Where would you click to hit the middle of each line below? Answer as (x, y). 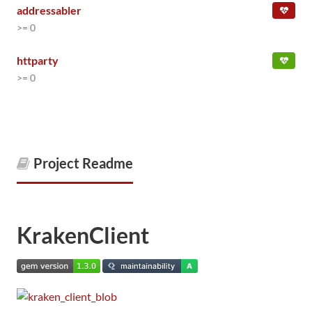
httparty (38, 60)
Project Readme (83, 163)
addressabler (49, 10)
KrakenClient (83, 235)
